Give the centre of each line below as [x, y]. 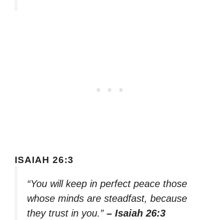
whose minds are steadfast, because [107, 199]
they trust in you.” [67, 213]
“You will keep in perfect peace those [107, 184]
